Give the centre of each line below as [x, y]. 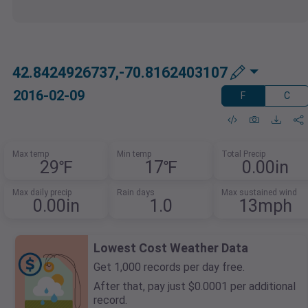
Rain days [136, 193]
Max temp [31, 154]
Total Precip [243, 154]
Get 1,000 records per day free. [169, 267]
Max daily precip [42, 193]
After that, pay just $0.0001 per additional [195, 287]
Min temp [134, 154]
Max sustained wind [259, 193]
